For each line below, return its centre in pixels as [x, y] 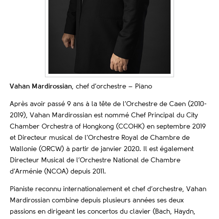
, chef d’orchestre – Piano [112, 87]
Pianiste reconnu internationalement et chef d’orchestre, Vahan [108, 189]
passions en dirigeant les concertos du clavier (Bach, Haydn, [103, 212]
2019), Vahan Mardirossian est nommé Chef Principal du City [104, 116]
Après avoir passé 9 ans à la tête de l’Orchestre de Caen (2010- [108, 104]
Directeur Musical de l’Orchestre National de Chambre [95, 161]
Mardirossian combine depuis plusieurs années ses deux [97, 201]
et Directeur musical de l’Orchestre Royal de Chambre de [100, 138]
